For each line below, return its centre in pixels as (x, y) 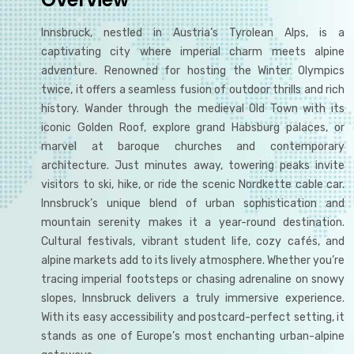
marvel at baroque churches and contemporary (193, 147)
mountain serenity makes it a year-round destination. (193, 222)
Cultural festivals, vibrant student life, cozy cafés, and (193, 241)
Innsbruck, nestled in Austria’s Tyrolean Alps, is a (193, 33)
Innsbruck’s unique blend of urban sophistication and (193, 203)
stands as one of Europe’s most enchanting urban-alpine (193, 336)
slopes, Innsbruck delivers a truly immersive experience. (193, 298)
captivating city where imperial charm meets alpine (193, 52)
